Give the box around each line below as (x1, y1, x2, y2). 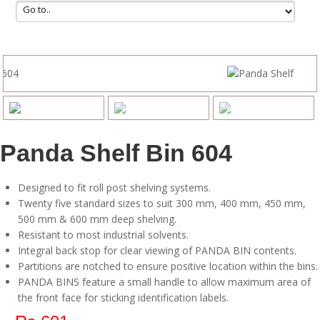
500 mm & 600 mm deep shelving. (18, 211, 176, 226)
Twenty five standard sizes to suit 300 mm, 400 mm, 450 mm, (18, 196, 306, 210)
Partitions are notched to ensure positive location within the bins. (18, 259, 318, 273)
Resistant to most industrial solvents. (18, 227, 189, 241)
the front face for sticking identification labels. (18, 290, 229, 304)
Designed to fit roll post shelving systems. (18, 180, 211, 194)
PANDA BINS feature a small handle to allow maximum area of (18, 274, 311, 289)
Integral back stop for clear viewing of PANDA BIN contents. (18, 243, 296, 257)
